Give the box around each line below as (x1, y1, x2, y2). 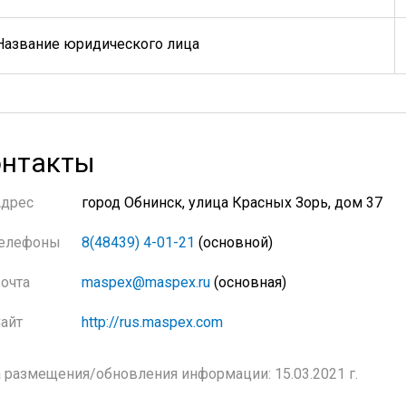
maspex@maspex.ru (82, 274, 210, 291)
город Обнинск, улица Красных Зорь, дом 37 (82, 194, 382, 211)
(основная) (210, 274, 286, 291)
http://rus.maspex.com (82, 314, 223, 331)
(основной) (195, 234, 273, 251)
